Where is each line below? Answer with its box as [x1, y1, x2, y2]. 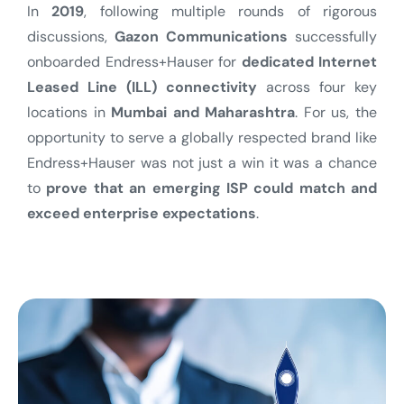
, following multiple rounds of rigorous [84, 2, 378, 21]
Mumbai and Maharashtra [111, 103, 296, 122]
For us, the [303, 103, 378, 122]
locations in [27, 103, 112, 122]
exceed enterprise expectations [27, 204, 256, 223]
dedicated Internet [241, 52, 377, 71]
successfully [288, 27, 377, 46]
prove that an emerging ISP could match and [46, 179, 377, 197]
